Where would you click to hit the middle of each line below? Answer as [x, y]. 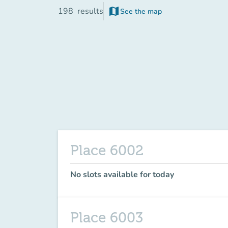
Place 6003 [107, 218]
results [90, 11]
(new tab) [150, 16]
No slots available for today [122, 175]
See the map [141, 11]
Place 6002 [107, 151]
